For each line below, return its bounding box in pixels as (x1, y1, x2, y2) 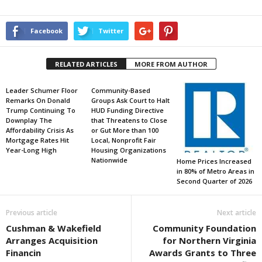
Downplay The (6, 116, 52, 125)
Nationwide (91, 156, 127, 164)
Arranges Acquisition (6, 235, 98, 247)
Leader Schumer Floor (6, 86, 78, 95)
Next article (217, 208, 256, 218)
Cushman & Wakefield (6, 222, 101, 235)
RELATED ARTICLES (54, 60, 118, 68)
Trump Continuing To (6, 106, 75, 115)
